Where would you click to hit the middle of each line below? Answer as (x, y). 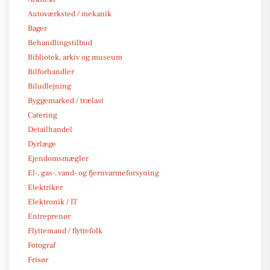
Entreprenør (49, 216)
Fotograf (42, 245)
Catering (42, 115)
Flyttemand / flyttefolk (65, 231)
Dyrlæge (42, 144)
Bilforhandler (51, 71)
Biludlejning (49, 86)
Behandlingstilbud (60, 42)
